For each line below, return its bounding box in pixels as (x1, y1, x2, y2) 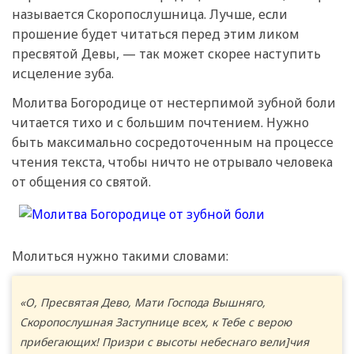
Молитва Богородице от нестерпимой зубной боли (12, 94, 336, 112)
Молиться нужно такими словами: (12, 247, 228, 265)
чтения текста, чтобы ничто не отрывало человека (12, 153, 333, 171)
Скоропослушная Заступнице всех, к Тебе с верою (20, 314, 292, 330)
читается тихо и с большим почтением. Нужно (12, 114, 309, 132)
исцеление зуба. (12, 65, 114, 83)
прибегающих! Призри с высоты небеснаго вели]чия (20, 333, 309, 349)
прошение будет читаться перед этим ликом (12, 25, 299, 43)
